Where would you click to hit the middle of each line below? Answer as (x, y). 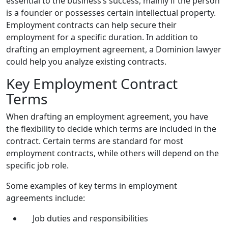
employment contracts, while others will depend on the (112, 153)
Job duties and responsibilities (90, 218)
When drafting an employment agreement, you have (107, 117)
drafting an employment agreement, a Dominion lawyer (114, 49)
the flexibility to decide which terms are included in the (111, 129)
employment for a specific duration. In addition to (102, 37)
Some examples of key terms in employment (92, 186)
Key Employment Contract (92, 83)
